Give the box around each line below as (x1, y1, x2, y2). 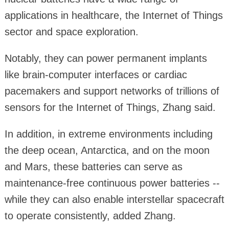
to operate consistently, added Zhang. (4, 210, 176, 222)
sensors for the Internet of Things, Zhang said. (4, 102, 216, 113)
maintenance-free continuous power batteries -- (4, 177, 220, 189)
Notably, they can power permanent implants (4, 53, 207, 64)
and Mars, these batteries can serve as (4, 161, 182, 173)
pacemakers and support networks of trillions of (4, 85, 219, 97)
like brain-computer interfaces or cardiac (4, 69, 187, 81)
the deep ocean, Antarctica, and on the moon (4, 145, 210, 156)
